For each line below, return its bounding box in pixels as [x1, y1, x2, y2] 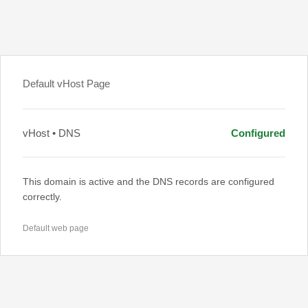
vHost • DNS [23, 127, 80, 139]
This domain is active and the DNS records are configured [23, 176, 274, 187]
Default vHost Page [23, 78, 110, 89]
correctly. [23, 191, 62, 202]
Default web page [23, 223, 89, 233]
